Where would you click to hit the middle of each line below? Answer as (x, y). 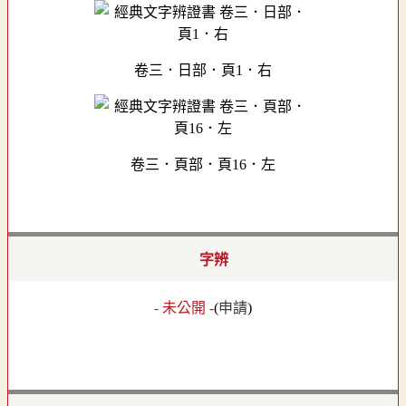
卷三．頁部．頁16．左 (203, 164)
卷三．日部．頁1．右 (203, 70)
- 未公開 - (184, 308)
